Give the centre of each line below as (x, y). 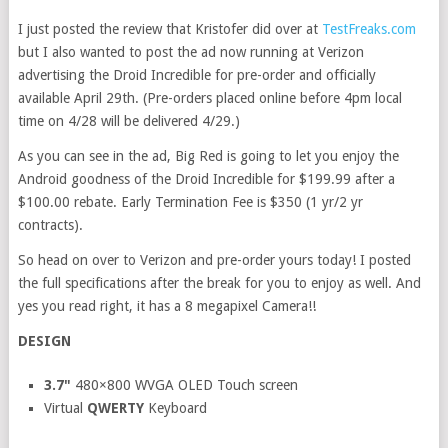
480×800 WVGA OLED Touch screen (185, 385)
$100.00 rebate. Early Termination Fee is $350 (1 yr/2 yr (190, 202)
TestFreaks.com (368, 29)
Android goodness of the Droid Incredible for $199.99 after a (206, 179)
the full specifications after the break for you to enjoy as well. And (219, 283)
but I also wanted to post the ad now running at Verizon (190, 52)
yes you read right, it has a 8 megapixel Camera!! (166, 306)
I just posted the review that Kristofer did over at (169, 29)
